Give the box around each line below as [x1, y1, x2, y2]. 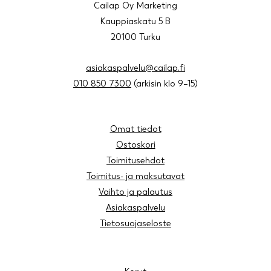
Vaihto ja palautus [99, 187, 172, 197]
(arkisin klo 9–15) [131, 79, 198, 89]
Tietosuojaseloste [100, 218, 171, 229]
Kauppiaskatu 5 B [100, 16, 171, 27]
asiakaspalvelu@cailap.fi [86, 63, 185, 73]
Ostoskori [116, 140, 155, 150]
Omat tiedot [109, 124, 162, 134]
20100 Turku [111, 32, 160, 42]
